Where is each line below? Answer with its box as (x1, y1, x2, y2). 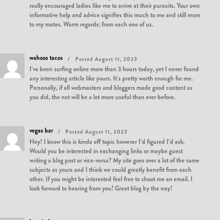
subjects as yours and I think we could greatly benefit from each (29, 165, 192, 174)
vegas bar (29, 126, 53, 135)
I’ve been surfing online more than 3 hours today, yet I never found (29, 64, 199, 74)
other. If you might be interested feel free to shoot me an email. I (29, 174, 192, 184)
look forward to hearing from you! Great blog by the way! (29, 184, 172, 193)
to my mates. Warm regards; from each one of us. (29, 20, 153, 29)
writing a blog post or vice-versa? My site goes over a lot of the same (29, 156, 199, 165)
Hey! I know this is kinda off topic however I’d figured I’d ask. (29, 137, 185, 146)
